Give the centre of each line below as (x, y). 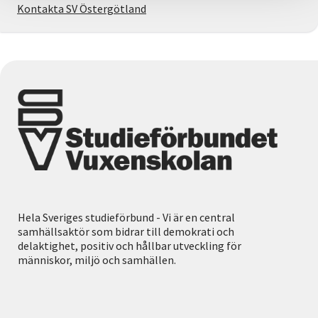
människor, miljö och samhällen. (97, 259)
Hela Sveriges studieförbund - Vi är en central (126, 217)
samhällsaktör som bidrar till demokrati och (126, 231)
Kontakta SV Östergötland (82, 9)
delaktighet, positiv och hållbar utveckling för (130, 245)
